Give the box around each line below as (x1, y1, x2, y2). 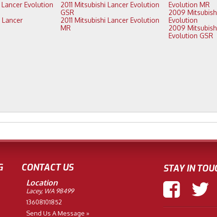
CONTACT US (21, 162, 73, 174)
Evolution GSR (168, 31, 213, 40)
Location (26, 178, 58, 188)
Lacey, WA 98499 (26, 187, 74, 195)
